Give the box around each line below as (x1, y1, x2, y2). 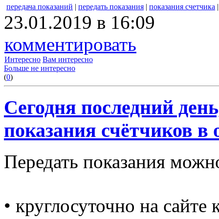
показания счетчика (149, 2, 215, 11)
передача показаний (6, 2, 73, 11)
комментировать (4, 34, 136, 55)
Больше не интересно (4, 64, 75, 72)
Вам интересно (43, 55, 93, 64)
